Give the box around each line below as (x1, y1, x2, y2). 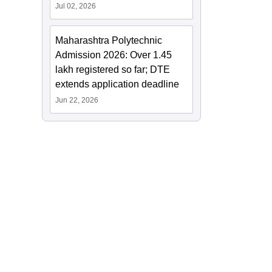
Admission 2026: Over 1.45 (55, 50, 172, 61)
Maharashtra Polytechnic (55, 35, 163, 46)
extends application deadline (55, 79, 180, 90)
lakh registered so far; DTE (55, 64, 171, 75)
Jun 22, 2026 (55, 96, 99, 105)
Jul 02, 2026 (55, 2, 97, 11)
